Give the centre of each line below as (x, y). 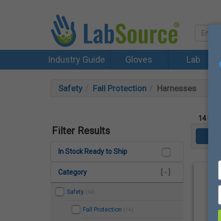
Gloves (139, 59)
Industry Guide (76, 59)
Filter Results (81, 130)
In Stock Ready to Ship (93, 151)
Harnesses (177, 88)
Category (73, 172)
